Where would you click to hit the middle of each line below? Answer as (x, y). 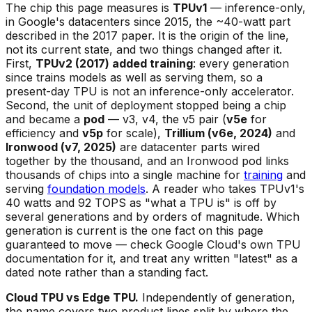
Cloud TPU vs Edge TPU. (72, 297)
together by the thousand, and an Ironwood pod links (147, 161)
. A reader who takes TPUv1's (225, 188)
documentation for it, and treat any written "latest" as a (151, 258)
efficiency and (44, 133)
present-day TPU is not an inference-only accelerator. (150, 91)
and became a (45, 119)
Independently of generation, (217, 297)
